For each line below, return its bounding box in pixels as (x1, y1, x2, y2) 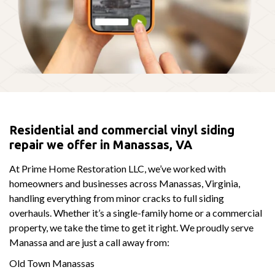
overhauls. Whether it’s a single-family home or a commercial (9, 206, 262, 219)
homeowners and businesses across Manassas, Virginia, (9, 177, 240, 189)
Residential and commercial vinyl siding (9, 122, 234, 137)
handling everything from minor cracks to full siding (9, 192, 224, 204)
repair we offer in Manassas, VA (9, 137, 192, 152)
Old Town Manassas (9, 257, 95, 269)
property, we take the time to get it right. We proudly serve (9, 221, 254, 233)
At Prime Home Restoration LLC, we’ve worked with (9, 162, 226, 174)
